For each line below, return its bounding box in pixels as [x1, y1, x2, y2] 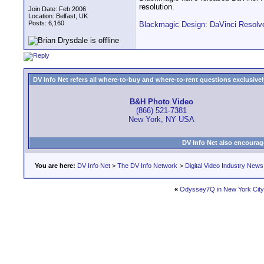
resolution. [139, 2, 174, 12]
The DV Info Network [117, 162, 177, 169]
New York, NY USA [128, 115, 194, 124]
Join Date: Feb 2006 [28, 5, 86, 12]
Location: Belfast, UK [28, 12, 88, 19]
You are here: [35, 162, 75, 169]
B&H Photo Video [129, 97, 193, 107]
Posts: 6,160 [28, 19, 64, 27]
